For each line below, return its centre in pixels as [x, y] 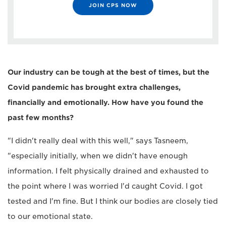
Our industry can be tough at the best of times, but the [108, 72]
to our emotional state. [50, 216]
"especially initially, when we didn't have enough [98, 156]
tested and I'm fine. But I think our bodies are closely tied [113, 201]
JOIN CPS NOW [113, 5]
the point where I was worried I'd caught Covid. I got [105, 186]
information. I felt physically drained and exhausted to [108, 171]
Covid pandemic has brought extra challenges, [94, 87]
